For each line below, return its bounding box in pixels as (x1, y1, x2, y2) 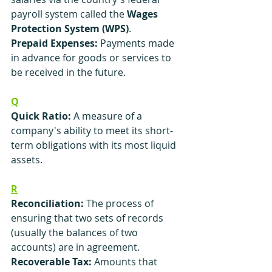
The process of (84, 197, 156, 210)
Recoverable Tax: (11, 255, 94, 268)
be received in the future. (11, 66, 126, 79)
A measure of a (71, 109, 144, 123)
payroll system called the (11, 7, 127, 21)
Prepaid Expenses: (11, 36, 98, 50)
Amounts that (94, 255, 160, 268)
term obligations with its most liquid (11, 138, 178, 152)
